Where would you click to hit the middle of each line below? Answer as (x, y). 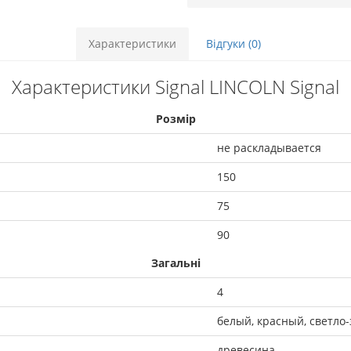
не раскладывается (269, 147)
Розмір (175, 118)
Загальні (175, 262)
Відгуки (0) (233, 43)
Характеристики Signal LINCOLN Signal (175, 86)
